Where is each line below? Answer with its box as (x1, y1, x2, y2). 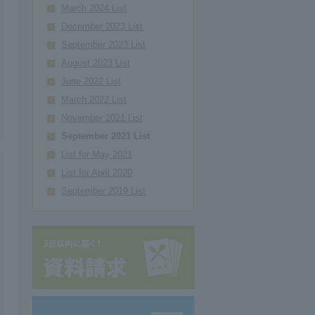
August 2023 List (61, 58, 130, 69)
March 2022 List (61, 94, 127, 105)
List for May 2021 (61, 149, 132, 160)
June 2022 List (61, 76, 121, 87)
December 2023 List (61, 21, 143, 32)
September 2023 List (61, 39, 146, 51)
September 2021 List (61, 131, 150, 142)
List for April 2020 (61, 167, 132, 179)
